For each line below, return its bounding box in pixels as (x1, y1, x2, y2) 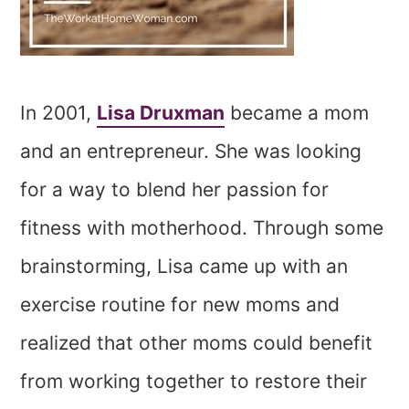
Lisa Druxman (97, 101, 225, 125)
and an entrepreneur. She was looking (20, 140, 362, 163)
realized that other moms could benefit (20, 331, 373, 355)
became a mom (225, 101, 370, 125)
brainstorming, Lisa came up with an (20, 255, 349, 278)
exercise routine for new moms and (20, 293, 341, 317)
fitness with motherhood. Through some (20, 216, 384, 240)
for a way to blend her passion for (20, 178, 330, 202)
